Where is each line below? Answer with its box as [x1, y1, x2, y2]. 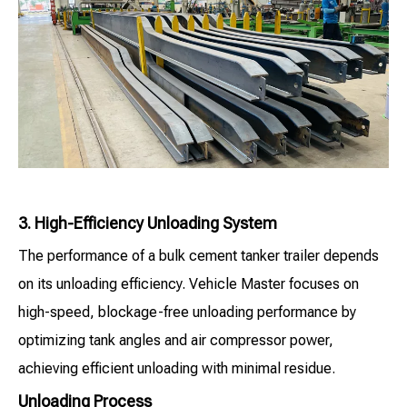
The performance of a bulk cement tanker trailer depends [18, 247, 379, 265]
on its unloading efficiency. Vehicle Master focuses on [18, 275, 359, 293]
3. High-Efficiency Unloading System [18, 213, 277, 233]
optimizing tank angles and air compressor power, [18, 332, 333, 350]
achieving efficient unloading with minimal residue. [18, 360, 335, 378]
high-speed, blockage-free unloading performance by [18, 303, 356, 322]
